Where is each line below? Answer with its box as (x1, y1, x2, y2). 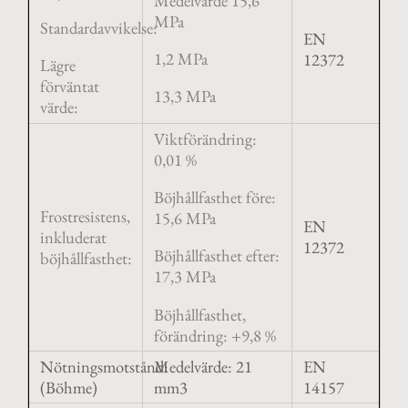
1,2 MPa (153, 46, 208, 70)
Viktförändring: (153, 127, 257, 150)
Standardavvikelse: (39, 15, 158, 39)
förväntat (39, 75, 99, 98)
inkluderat (39, 225, 107, 249)
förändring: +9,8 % (153, 323, 276, 347)
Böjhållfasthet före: (153, 185, 276, 209)
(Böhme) (39, 375, 97, 399)
